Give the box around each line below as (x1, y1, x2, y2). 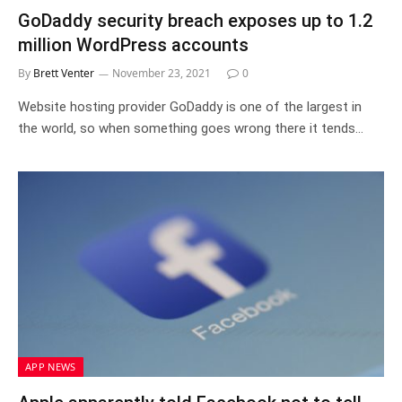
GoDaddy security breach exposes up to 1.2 (18, 9, 372, 31)
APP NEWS (25, 360, 76, 373)
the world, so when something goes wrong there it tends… (18, 119, 363, 136)
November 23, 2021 (112, 65, 211, 81)
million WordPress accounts (18, 33, 249, 56)
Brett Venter (33, 65, 94, 81)
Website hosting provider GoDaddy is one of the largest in (18, 98, 362, 115)
